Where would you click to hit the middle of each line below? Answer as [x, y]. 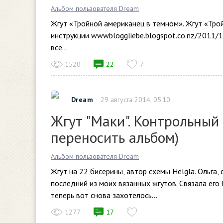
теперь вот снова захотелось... [104, 195]
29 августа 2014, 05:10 [136, 100]
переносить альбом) [115, 137]
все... [59, 47]
